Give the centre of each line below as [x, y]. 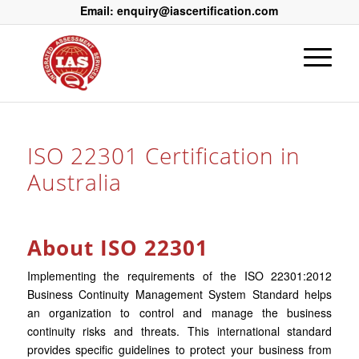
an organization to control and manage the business [179, 313]
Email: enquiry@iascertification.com [179, 10]
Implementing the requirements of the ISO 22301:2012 [179, 276]
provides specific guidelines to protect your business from [179, 349]
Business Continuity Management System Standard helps [179, 294]
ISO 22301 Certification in [163, 155]
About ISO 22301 [117, 248]
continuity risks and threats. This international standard [179, 331]
